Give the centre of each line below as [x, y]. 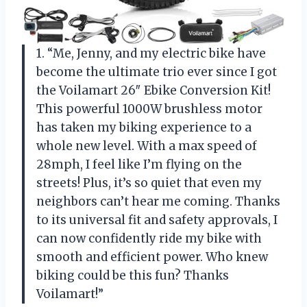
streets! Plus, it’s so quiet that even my [149, 183]
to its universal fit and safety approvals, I [157, 220]
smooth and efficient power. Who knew [152, 257]
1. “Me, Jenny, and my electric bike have [151, 54]
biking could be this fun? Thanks [133, 276]
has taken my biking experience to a [144, 128]
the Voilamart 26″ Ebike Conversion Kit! [153, 91]
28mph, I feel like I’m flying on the [139, 165]
